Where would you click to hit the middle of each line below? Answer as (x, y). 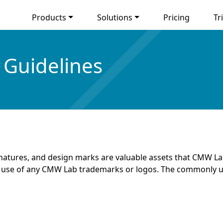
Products (49, 17)
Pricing (176, 17)
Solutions (114, 17)
